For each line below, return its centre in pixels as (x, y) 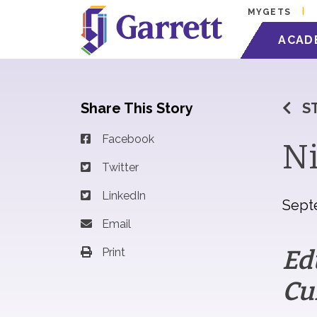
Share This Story (137, 108)
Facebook (128, 139)
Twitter (120, 167)
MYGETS (269, 12)
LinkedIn (124, 196)
